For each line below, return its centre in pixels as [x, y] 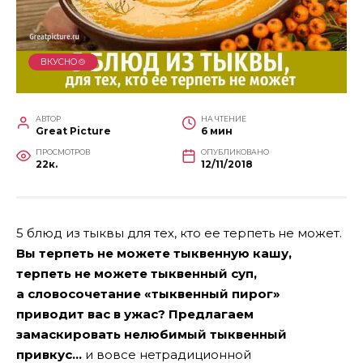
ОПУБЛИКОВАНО [235, 152]
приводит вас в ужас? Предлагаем [135, 314]
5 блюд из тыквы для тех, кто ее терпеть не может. [179, 233]
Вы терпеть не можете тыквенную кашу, [154, 253]
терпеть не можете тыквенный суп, [137, 273]
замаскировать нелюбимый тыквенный [152, 334]
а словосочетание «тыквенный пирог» [148, 293]
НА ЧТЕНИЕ [224, 118]
